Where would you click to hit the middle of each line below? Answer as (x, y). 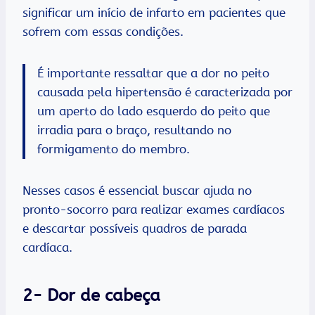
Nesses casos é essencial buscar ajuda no (137, 191)
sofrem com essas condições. (103, 32)
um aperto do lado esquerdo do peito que (154, 111)
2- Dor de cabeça (91, 296)
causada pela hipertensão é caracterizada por (165, 92)
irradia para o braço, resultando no (134, 130)
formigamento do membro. (114, 149)
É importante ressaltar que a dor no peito (153, 73)
